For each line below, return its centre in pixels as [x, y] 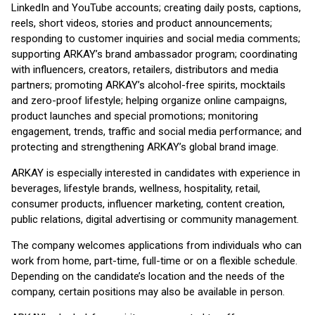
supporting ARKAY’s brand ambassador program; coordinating [154, 54]
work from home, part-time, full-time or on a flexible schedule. [154, 261]
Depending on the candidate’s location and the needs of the [148, 276]
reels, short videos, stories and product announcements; [142, 23]
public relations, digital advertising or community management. [155, 219]
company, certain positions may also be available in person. [148, 292]
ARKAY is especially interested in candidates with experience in [156, 173]
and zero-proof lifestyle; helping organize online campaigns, [149, 101]
